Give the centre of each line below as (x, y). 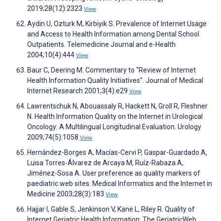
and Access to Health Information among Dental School (113, 34)
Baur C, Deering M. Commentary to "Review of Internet (111, 70)
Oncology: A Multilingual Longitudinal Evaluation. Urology (114, 127)
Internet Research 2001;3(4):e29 (78, 91)
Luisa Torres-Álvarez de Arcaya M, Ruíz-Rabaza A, (105, 163)
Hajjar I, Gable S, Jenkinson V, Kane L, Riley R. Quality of (111, 209)
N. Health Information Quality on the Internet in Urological (115, 117)
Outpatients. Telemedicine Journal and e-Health (101, 45)
